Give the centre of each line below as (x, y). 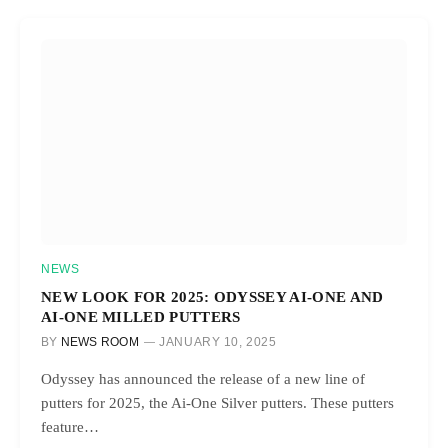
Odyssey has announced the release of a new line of (203, 378)
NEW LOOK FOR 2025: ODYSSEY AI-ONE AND (212, 296)
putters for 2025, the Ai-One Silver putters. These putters (217, 402)
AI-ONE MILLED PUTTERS (141, 316)
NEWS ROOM (99, 341)
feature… (70, 426)
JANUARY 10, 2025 (218, 341)
